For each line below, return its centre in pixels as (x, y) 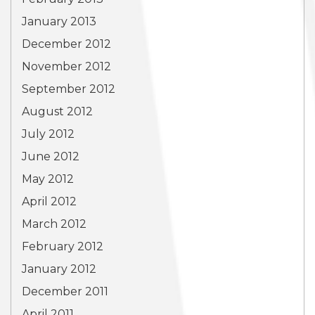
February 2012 (63, 246)
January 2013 (59, 21)
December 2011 (65, 291)
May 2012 (48, 179)
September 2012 (69, 89)
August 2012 (57, 111)
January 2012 (59, 269)
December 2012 (66, 44)
